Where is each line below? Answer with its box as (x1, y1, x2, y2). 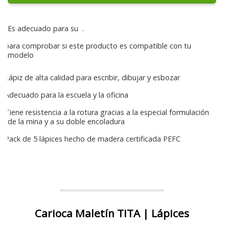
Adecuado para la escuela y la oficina (3, 90, 128, 100)
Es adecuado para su (8, 24, 82, 33)
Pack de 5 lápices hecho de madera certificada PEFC (3, 134, 180, 144)
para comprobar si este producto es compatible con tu (5, 41, 191, 51)
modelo (8, 50, 34, 60)
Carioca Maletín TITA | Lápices (35, 206, 189, 220)
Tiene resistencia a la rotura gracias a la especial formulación (3, 107, 209, 117)
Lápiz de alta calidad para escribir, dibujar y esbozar (3, 73, 180, 82)
